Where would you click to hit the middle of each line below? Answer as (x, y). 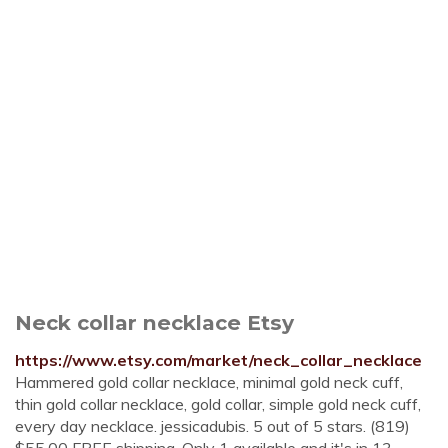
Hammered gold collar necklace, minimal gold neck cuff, (209, 382)
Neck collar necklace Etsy (154, 322)
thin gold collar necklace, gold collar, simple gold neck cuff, (218, 404)
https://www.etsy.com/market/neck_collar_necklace (218, 360)
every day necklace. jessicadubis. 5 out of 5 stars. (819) (212, 426)
